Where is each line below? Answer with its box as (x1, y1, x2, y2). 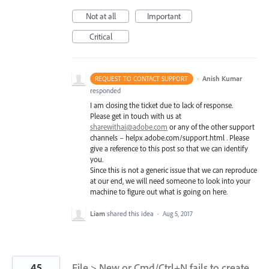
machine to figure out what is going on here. (90, 187, 228, 196)
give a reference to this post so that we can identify (90, 144, 248, 153)
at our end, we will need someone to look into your (90, 176, 250, 186)
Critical (89, 31, 112, 42)
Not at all (85, 11, 116, 22)
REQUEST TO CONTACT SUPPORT (95, 74, 189, 83)
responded (90, 86, 121, 95)
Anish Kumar (202, 74, 242, 83)
